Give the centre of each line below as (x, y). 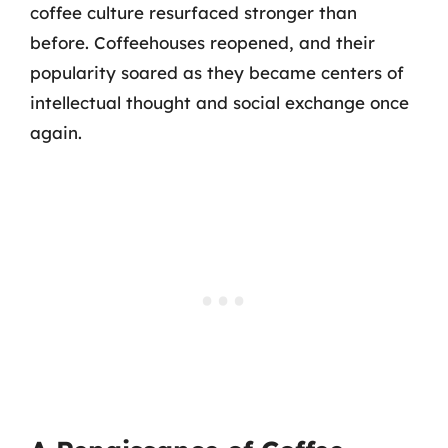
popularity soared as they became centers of (217, 72)
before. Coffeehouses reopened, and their (202, 42)
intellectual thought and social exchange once (219, 102)
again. (56, 132)
